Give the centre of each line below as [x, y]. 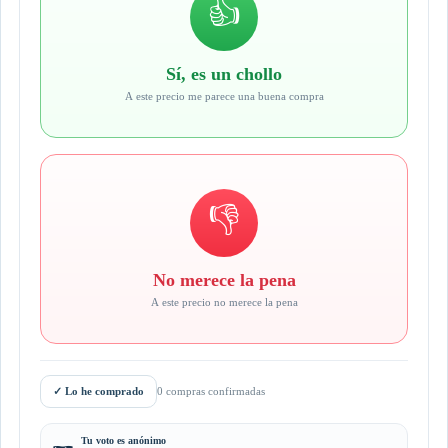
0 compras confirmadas [211, 391]
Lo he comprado [104, 390]
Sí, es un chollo [224, 74]
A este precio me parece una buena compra [224, 96]
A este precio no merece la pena [224, 302]
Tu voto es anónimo [123, 440]
